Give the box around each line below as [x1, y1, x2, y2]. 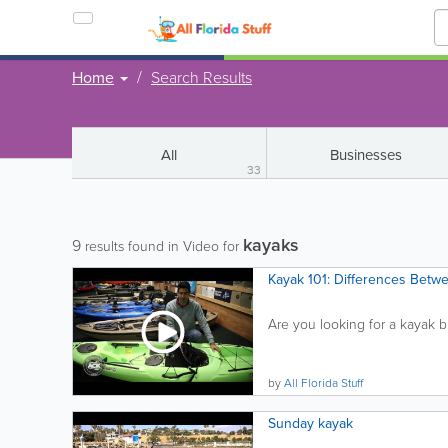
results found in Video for [81, 236, 243, 255]
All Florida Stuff [284, 374, 363, 391]
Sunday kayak [268, 413, 353, 433]
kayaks [243, 232, 299, 257]
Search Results [151, 66, 252, 88]
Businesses [330, 144, 402, 165]
